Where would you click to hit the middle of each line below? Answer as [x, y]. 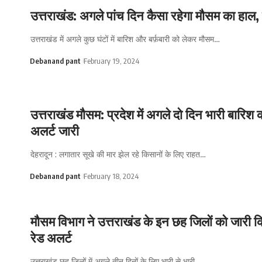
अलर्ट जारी [55, 130]
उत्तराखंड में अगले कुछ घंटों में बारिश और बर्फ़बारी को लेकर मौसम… [125, 39]
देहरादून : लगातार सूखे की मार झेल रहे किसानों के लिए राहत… [118, 154]
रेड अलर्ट [51, 237]
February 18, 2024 [111, 176]
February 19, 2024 [111, 61]
